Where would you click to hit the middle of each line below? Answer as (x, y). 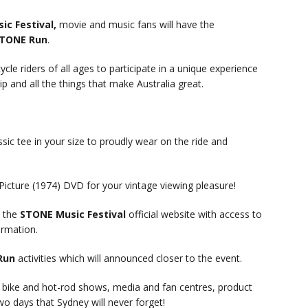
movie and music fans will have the (137, 25)
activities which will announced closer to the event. (129, 258)
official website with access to (194, 214)
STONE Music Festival (73, 214)
